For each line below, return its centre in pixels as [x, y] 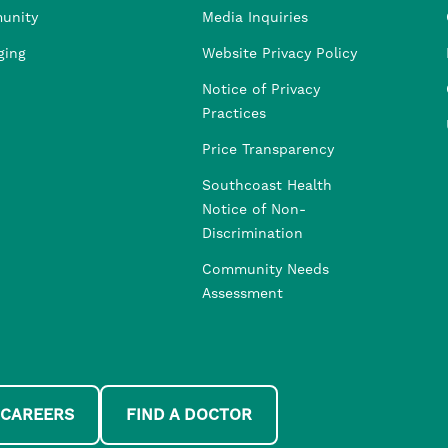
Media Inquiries [255, 18]
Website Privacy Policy [279, 54]
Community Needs [265, 270]
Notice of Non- [254, 210]
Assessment [242, 294]
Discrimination [252, 234]
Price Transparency [268, 150]
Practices [234, 114]
